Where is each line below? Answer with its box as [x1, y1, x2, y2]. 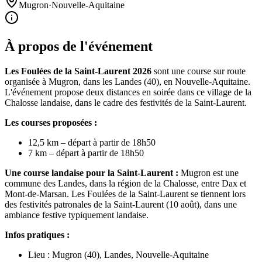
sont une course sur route [151, 65, 246, 76]
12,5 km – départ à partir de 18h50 [28, 137, 156, 147]
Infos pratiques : [5, 229, 70, 240]
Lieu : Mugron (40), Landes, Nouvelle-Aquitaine [28, 249, 209, 260]
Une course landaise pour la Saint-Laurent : [5, 167, 178, 178]
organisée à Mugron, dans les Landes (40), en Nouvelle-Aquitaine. [5, 76, 250, 87]
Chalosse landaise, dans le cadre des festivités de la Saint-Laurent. [5, 97, 247, 108]
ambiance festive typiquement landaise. [5, 209, 149, 220]
